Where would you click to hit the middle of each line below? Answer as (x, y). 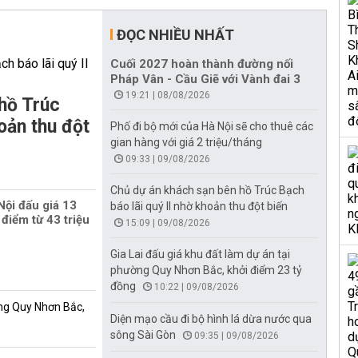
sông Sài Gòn (143, 335)
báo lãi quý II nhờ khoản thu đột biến (199, 206)
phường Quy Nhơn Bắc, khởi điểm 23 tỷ (206, 270)
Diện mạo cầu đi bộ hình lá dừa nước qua (211, 319)
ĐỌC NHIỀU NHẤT (175, 35)
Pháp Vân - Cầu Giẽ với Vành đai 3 (205, 79)
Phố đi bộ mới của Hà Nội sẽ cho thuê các (212, 126)
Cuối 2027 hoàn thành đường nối (202, 64)
